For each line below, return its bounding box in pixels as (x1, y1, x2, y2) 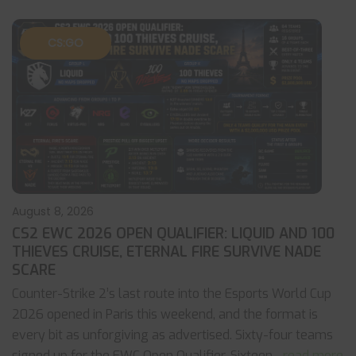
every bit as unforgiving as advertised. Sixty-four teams (12, 327, 333, 343)
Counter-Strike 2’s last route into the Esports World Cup (12, 285, 331, 302)
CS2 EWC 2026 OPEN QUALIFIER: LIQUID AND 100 (12, 224, 335, 243)
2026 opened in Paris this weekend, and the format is (12, 306, 318, 323)
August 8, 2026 (12, 203, 94, 219)
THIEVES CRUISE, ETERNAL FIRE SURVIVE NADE (12, 242, 321, 261)
